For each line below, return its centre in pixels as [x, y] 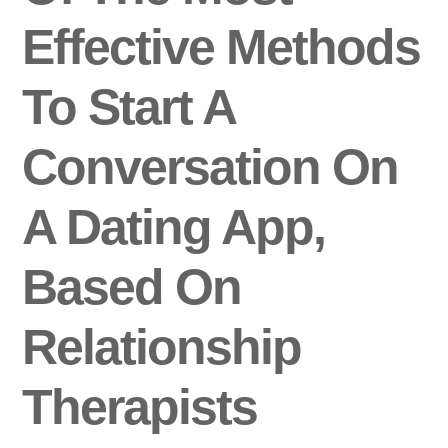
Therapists [140, 407]
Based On [132, 287]
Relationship [162, 347]
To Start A [128, 107]
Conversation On [210, 167]
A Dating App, [174, 227]
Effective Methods [221, 47]
